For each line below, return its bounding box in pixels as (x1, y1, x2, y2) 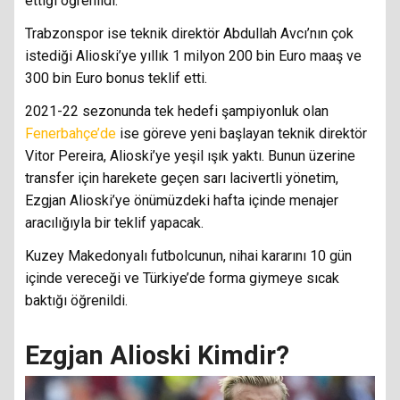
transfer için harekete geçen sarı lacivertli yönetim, (25, 170, 338, 187)
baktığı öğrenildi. (25, 292, 128, 310)
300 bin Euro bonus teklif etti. (25, 70, 207, 87)
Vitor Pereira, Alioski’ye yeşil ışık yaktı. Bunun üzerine (25, 147, 355, 165)
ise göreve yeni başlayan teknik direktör (120, 125, 367, 143)
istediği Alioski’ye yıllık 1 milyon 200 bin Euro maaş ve (25, 47, 362, 65)
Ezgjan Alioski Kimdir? (25, 339, 289, 371)
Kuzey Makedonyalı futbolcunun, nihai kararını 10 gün (25, 247, 352, 265)
